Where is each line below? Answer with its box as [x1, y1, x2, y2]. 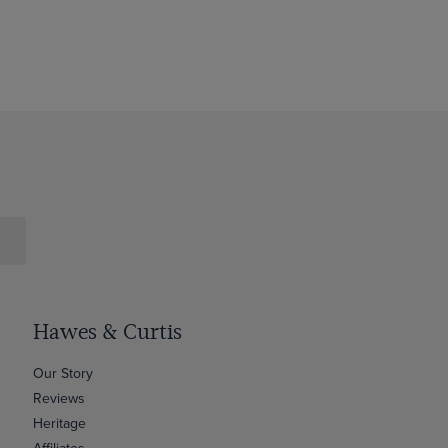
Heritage [33, 413, 87, 433]
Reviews [33, 388, 86, 408]
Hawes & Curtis [33, 320, 183, 344]
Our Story [33, 363, 94, 383]
